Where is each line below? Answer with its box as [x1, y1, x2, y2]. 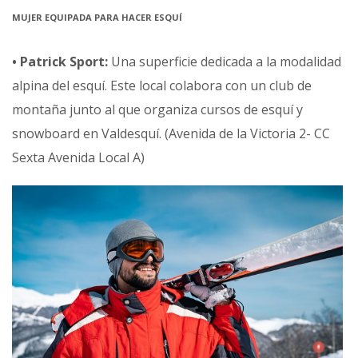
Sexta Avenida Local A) [12, 149, 145, 167]
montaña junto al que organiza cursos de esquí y [12, 101, 303, 119]
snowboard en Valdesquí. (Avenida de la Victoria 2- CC [12, 125, 330, 143]
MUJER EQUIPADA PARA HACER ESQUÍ [12, 11, 182, 24]
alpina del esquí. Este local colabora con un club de [12, 77, 312, 95]
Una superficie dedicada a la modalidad [108, 53, 341, 71]
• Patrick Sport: [12, 53, 108, 71]
